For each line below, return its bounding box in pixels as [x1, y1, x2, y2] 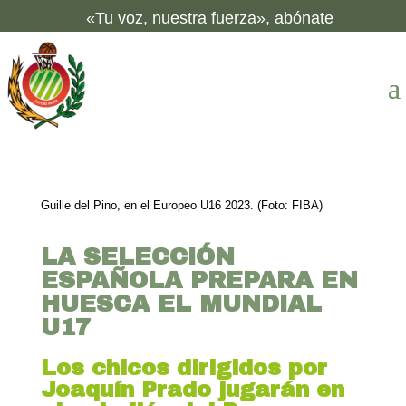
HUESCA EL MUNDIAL [40, 291, 322, 316]
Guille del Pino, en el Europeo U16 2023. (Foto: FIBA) [40, 198, 323, 212]
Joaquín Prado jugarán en [40, 378, 344, 401]
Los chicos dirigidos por [40, 356, 327, 380]
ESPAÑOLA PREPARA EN [40, 267, 358, 293]
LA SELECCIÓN [40, 244, 235, 269]
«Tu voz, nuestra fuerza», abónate [86, 9, 333, 27]
